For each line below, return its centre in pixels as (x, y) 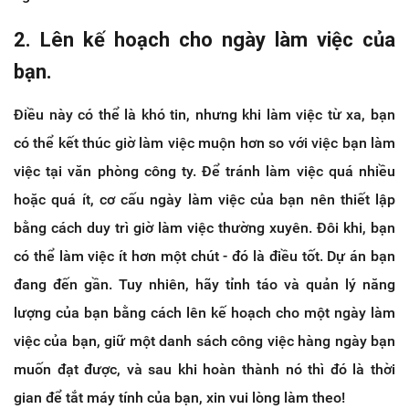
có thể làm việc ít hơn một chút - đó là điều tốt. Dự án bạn (204, 256)
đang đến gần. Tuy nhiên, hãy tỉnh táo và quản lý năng (204, 284)
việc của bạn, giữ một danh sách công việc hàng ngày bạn (204, 341)
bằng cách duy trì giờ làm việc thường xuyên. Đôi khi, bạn (204, 227)
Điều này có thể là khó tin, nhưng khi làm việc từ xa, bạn (204, 114)
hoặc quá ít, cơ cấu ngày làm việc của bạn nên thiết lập (204, 199)
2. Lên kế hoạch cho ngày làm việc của (204, 39)
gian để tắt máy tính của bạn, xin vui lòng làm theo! (179, 397)
